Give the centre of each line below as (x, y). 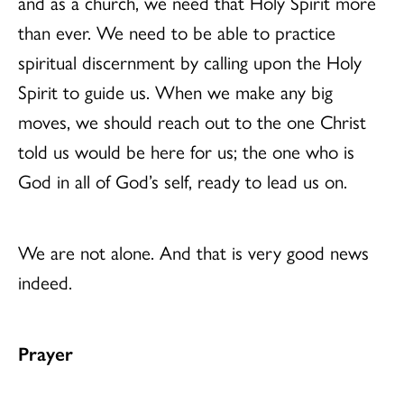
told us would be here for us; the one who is (186, 150)
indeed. (45, 281)
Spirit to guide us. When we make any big (175, 91)
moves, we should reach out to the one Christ (192, 120)
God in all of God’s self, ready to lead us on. (183, 180)
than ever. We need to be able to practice (177, 31)
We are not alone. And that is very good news (193, 251)
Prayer (46, 352)
